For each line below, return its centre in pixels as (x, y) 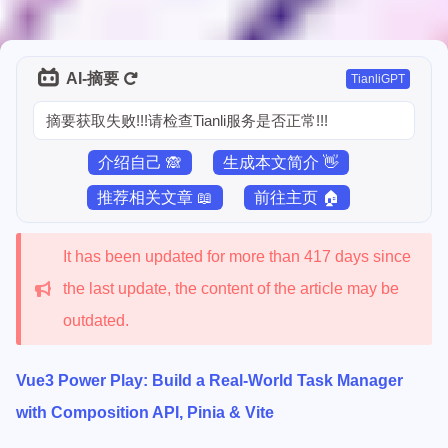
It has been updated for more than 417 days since (236, 256)
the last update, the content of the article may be (230, 288)
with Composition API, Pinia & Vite (145, 412)
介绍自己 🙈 (140, 162)
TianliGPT (378, 79)
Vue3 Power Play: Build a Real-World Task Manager (209, 380)
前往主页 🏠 (297, 197)
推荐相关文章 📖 (155, 197)
